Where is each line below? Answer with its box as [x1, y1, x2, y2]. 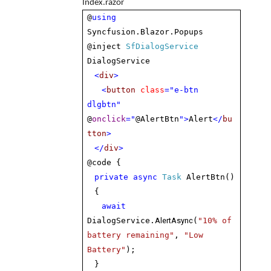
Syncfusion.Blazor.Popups [87, 27, 204, 36]
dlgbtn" [87, 100, 122, 109]
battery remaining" [87, 230, 175, 240]
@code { [87, 158, 122, 167]
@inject [87, 42, 126, 51]
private [94, 172, 129, 181]
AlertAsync [155, 215, 194, 226]
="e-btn [165, 85, 199, 94]
